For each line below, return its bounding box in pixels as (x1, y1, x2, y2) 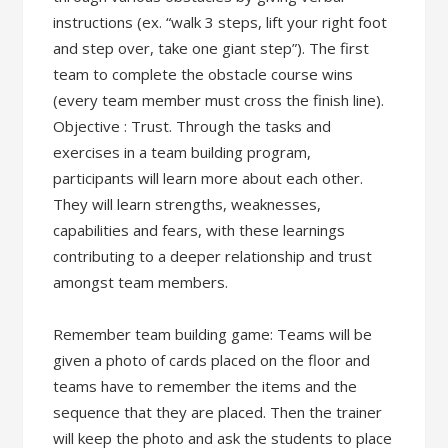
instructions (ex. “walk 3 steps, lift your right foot (53, 11, 388, 32)
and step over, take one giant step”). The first (53, 37, 370, 58)
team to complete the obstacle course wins (53, 63, 354, 84)
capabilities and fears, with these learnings (53, 219, 346, 240)
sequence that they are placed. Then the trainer (53, 401, 383, 422)
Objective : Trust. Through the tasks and (53, 115, 332, 136)
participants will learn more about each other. (53, 167, 364, 188)
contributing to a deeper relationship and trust (53, 245, 373, 266)
